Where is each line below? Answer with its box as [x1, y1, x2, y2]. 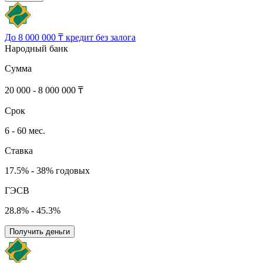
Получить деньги [9, 227, 70, 237]
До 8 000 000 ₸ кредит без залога [5, 32, 136, 43]
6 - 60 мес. [5, 126, 45, 136]
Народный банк [5, 43, 68, 54]
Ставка [5, 146, 33, 156]
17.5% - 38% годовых [5, 166, 90, 176]
